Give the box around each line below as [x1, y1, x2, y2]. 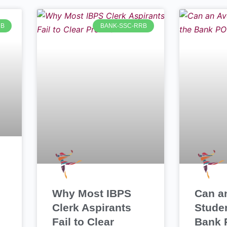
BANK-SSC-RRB [100, 22, 147, 30]
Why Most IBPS [52, 187, 131, 199]
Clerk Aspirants [52, 202, 131, 213]
